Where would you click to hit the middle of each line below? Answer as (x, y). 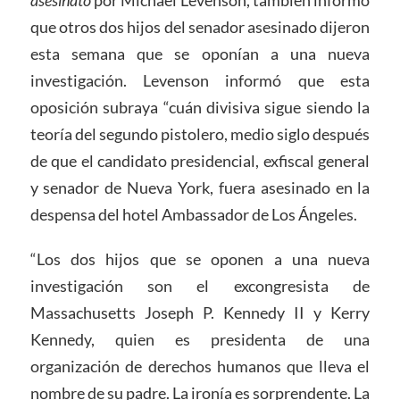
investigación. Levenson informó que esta (200, 81)
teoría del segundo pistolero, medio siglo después (200, 134)
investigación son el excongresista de (200, 286)
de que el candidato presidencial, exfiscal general (200, 161)
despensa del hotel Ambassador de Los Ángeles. (193, 215)
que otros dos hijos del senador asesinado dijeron (200, 27)
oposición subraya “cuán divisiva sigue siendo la (200, 108)
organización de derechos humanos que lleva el (200, 367)
